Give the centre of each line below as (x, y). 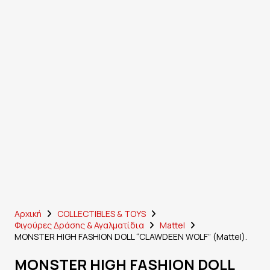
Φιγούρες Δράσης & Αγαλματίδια (79, 225)
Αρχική (28, 214)
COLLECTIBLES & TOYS (101, 214)
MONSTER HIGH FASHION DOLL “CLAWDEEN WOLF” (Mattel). (131, 237)
